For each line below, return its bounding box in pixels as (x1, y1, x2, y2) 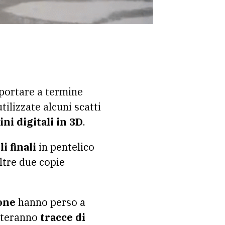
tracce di (40, 210, 85, 224)
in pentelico (36, 140, 94, 154)
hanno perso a (16, 195, 85, 209)
